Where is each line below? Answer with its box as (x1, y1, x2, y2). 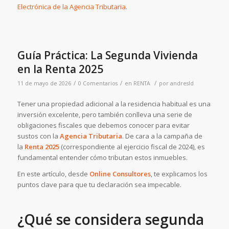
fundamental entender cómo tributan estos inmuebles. (17, 152, 188, 162)
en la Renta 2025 (17, 61, 103, 76)
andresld (170, 79, 194, 87)
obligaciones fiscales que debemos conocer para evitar (17, 120, 190, 130)
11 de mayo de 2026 (17, 79, 71, 87)
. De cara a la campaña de (122, 131, 202, 141)
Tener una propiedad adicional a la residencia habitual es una (17, 99, 211, 108)
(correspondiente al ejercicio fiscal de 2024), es (59, 142, 205, 151)
